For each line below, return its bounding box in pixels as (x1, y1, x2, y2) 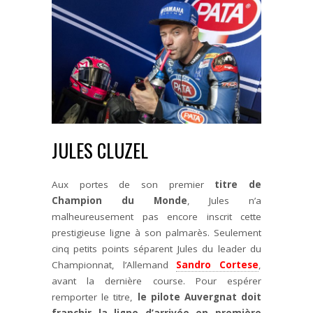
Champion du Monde (52, 194, 187, 207)
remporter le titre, (52, 290, 138, 303)
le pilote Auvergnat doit (137, 290, 261, 303)
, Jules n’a (187, 194, 261, 207)
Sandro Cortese (176, 258, 259, 271)
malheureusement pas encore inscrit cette (52, 210, 261, 223)
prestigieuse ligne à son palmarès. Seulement (52, 226, 261, 239)
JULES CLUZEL (52, 136, 148, 164)
